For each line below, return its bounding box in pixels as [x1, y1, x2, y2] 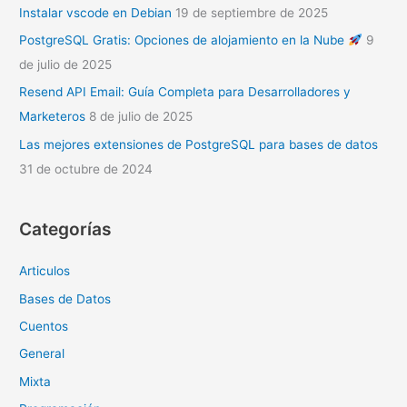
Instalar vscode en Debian [19, 5, 173, 20]
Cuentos [19, 318, 69, 333]
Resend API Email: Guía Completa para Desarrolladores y [19, 84, 352, 100]
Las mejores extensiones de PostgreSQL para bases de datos [19, 136, 379, 152]
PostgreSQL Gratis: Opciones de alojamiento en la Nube [19, 32, 349, 47]
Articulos [19, 263, 71, 279]
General [19, 346, 65, 362]
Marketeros [19, 109, 86, 124]
